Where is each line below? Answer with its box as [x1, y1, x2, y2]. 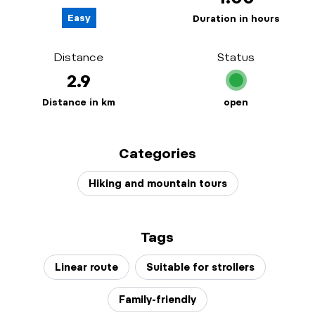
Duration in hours [193, 13, 280, 24]
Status [217, 51, 255, 64]
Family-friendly [119, 294, 196, 305]
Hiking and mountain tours [88, 178, 227, 189]
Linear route [55, 262, 118, 273]
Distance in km [42, 96, 115, 108]
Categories [119, 146, 196, 162]
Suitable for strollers [146, 262, 255, 273]
